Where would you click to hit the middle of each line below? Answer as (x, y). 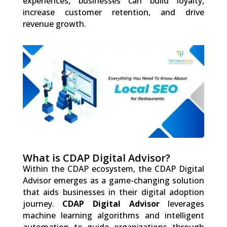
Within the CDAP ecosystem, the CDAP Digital (113, 169)
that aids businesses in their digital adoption (113, 192)
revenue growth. (54, 24)
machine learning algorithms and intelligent (113, 216)
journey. (43, 204)
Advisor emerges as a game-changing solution (113, 181)
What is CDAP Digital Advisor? (96, 158)
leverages (182, 204)
